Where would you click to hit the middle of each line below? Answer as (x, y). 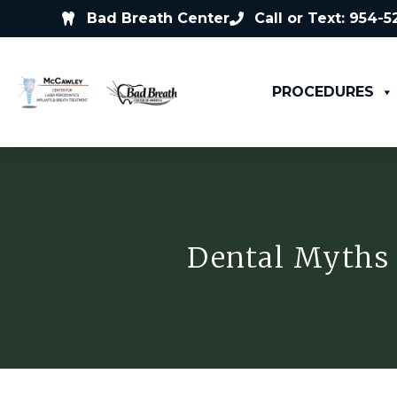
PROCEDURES (323, 92)
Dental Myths (288, 258)
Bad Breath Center (158, 18)
